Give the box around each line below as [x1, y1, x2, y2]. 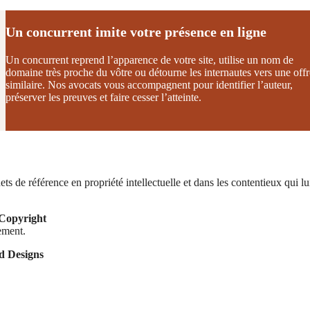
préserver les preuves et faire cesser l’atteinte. [6, 91, 201, 103]
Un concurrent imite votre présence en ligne [6, 24, 266, 39]
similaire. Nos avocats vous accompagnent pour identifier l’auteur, [6, 78, 293, 91]
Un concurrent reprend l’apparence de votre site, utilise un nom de [6, 53, 293, 66]
